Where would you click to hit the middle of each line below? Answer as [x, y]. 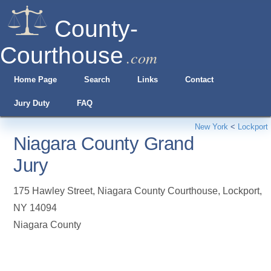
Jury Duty [31, 103]
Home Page [35, 80]
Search [97, 80]
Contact [200, 80]
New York [211, 127]
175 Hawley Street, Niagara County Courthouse [116, 191]
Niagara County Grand [104, 144]
